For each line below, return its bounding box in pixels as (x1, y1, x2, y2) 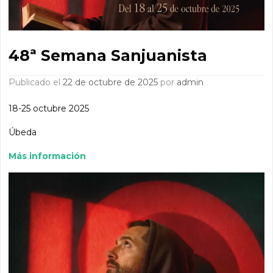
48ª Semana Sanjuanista (9, 46, 208, 65)
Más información (9, 151, 87, 162)
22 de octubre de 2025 (63, 77, 158, 88)
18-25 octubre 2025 (9, 103, 90, 115)
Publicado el (15, 77, 63, 88)
